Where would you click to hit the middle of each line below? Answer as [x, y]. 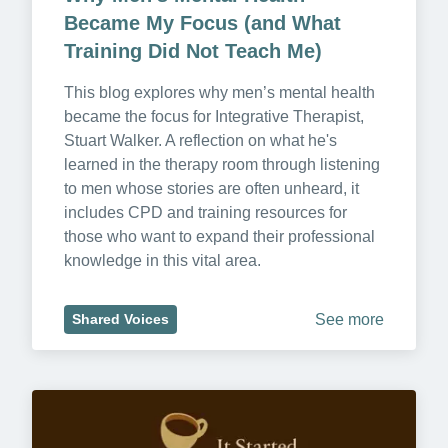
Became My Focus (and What [202, 23]
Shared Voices [120, 319]
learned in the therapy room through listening [222, 165]
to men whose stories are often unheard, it [211, 189]
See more [349, 319]
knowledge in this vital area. [162, 261]
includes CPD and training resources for [205, 213]
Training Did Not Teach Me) [193, 51]
